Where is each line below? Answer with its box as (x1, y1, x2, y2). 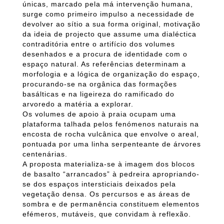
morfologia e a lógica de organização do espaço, (22, 70, 200, 78)
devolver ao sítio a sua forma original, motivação (22, 20, 200, 28)
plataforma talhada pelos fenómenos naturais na (22, 120, 199, 128)
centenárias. (22, 150, 67, 158)
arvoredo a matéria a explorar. (22, 100, 133, 108)
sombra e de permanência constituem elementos (22, 200, 199, 208)
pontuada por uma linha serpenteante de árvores (22, 140, 201, 148)
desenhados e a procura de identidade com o (22, 50, 187, 58)
